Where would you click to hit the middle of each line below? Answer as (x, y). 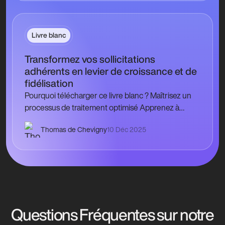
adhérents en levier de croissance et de (111, 71)
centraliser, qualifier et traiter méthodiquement (104, 119)
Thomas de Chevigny (74, 129)
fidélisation (49, 83)
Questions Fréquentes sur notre (113, 214)
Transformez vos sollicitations (90, 59)
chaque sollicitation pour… (69, 131)
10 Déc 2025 (127, 129)
